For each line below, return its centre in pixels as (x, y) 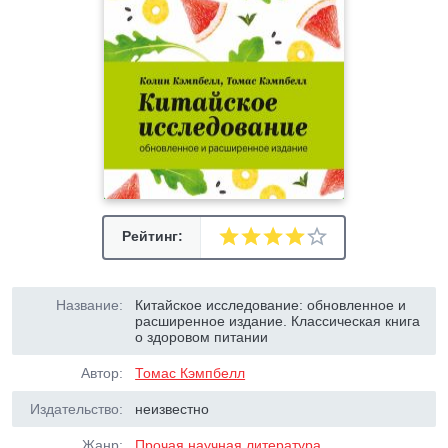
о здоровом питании (202, 337)
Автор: (102, 373)
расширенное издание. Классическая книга (278, 321)
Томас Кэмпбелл (190, 373)
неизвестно (172, 409)
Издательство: (76, 409)
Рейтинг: (152, 236)
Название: (89, 305)
